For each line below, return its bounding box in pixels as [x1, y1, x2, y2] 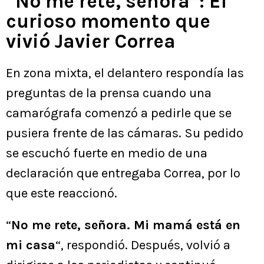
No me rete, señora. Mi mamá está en [11, 217, 240, 233]
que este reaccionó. [6, 186, 117, 202]
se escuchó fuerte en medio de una [6, 146, 207, 161]
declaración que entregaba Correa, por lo [6, 166, 240, 181]
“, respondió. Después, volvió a [55, 237, 230, 253]
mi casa [6, 237, 55, 253]
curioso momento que [6, 10, 210, 33]
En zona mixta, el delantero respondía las [6, 65, 244, 81]
